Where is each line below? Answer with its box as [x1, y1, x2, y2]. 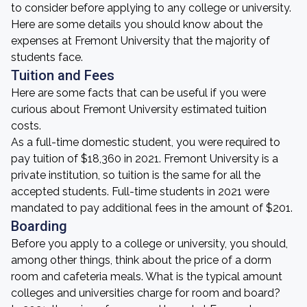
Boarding [11, 218, 67, 234]
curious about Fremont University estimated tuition [11, 103, 267, 116]
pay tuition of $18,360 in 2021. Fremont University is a [11, 152, 278, 165]
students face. [11, 51, 83, 64]
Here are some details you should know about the [11, 18, 262, 31]
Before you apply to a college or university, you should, [11, 237, 288, 250]
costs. [11, 119, 41, 132]
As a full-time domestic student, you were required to [11, 136, 280, 149]
